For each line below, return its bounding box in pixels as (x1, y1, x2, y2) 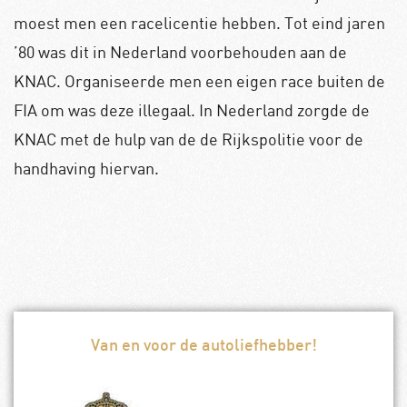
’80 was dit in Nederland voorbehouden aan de (14, 41, 347, 62)
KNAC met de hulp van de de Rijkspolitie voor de (14, 128, 363, 149)
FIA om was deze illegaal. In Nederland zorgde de (14, 99, 370, 120)
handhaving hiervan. (14, 157, 159, 178)
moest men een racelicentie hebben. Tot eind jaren (14, 12, 385, 33)
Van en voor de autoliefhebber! (90, 339, 317, 355)
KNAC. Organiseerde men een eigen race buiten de (14, 70, 385, 91)
